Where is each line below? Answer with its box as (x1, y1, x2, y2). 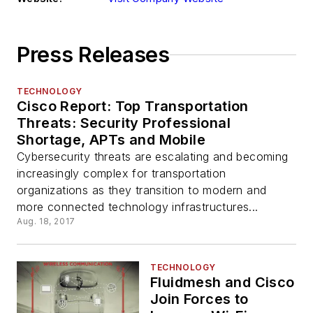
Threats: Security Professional (17, 115, 231, 132)
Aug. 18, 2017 (17, 216, 75, 227)
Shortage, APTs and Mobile (17, 131, 205, 149)
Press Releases (17, 42, 170, 68)
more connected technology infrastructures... (17, 200, 259, 214)
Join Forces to (150, 291, 249, 308)
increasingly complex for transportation (17, 166, 226, 181)
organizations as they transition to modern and (17, 183, 267, 198)
